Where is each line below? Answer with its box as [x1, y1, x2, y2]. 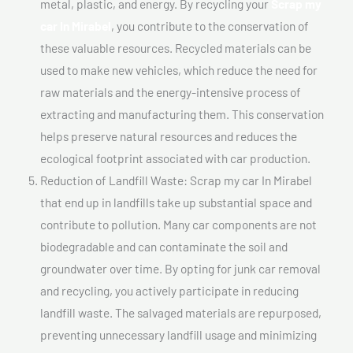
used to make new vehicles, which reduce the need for [40, 61, 318, 77]
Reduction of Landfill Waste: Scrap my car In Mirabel [40, 172, 312, 188]
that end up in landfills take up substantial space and [40, 194, 312, 210]
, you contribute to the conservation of [111, 17, 309, 33]
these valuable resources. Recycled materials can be [40, 39, 311, 55]
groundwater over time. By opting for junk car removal [40, 260, 321, 276]
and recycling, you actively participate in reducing [40, 282, 299, 298]
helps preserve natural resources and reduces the [40, 128, 297, 143]
